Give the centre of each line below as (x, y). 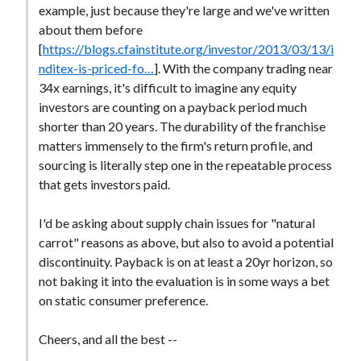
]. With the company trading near (243, 68)
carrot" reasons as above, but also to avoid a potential (186, 243)
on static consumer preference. (123, 301)
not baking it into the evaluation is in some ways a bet (184, 281)
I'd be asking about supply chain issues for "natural (176, 223)
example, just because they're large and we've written (184, 10)
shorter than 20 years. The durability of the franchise (182, 127)
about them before (90, 30)
